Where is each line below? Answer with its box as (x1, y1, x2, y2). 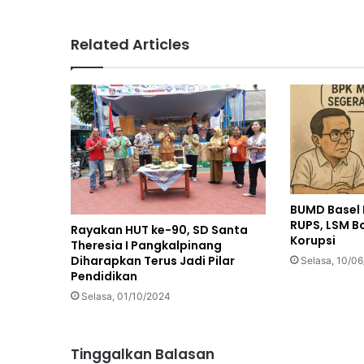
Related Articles (71, 34, 189, 55)
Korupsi (289, 232, 336, 249)
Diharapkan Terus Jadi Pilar (71, 253, 235, 270)
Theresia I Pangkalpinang (71, 237, 222, 254)
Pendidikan (71, 268, 137, 285)
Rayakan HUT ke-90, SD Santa (71, 222, 248, 239)
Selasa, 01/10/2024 (81, 290, 171, 303)
